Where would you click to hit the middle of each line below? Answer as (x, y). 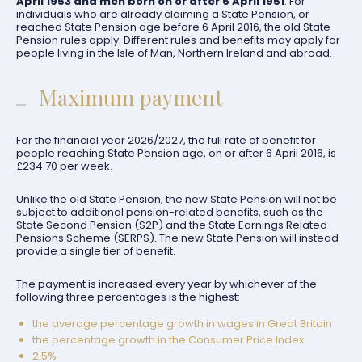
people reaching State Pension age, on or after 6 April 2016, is (176, 153)
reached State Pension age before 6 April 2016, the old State (173, 27)
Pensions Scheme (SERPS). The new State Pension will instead (177, 238)
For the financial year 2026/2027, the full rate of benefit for (166, 140)
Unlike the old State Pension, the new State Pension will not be (177, 199)
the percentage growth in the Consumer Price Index (168, 340)
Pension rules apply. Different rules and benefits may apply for (178, 40)
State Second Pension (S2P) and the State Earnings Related (172, 225)
